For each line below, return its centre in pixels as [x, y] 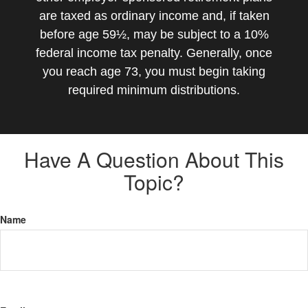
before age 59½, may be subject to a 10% [154, 34]
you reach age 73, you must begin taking [154, 71]
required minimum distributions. [154, 90]
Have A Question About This [154, 159]
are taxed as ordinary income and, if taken [154, 16]
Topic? [154, 182]
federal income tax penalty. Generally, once [154, 53]
